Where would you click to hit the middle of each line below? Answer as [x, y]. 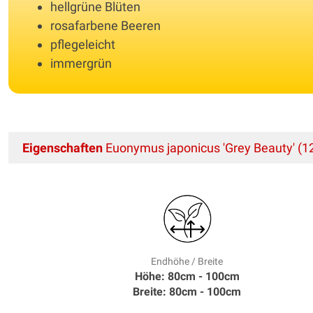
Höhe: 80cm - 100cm [187, 276]
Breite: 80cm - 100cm [187, 291]
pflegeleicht [83, 44]
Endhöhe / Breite [187, 261]
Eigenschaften [63, 147]
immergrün [81, 63]
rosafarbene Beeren [105, 25]
